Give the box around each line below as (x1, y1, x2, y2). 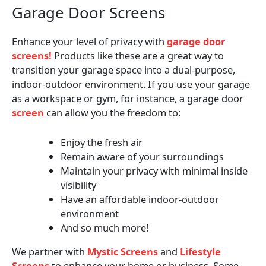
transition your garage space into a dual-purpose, (12, 62, 235, 77)
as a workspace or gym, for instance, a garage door (12, 91, 243, 105)
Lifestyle (180, 245, 221, 259)
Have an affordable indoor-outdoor (61, 192, 220, 206)
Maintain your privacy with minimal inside (61, 163, 248, 178)
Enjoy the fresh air (61, 135, 143, 149)
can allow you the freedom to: (44, 105, 180, 119)
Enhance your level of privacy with (12, 34, 167, 48)
